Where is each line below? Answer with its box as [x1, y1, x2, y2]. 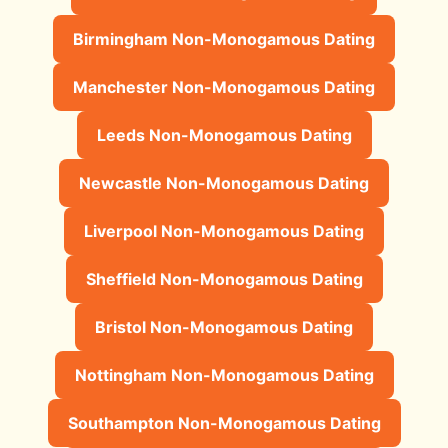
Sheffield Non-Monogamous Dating [85, 268, 363, 289]
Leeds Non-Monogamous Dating [96, 124, 352, 145]
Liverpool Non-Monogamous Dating [84, 220, 364, 241]
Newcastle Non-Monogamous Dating [79, 172, 369, 193]
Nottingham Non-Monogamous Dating [74, 364, 374, 385]
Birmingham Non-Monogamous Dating [73, 28, 375, 49]
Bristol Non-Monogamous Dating [95, 316, 353, 337]
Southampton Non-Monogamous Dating [67, 412, 381, 433]
